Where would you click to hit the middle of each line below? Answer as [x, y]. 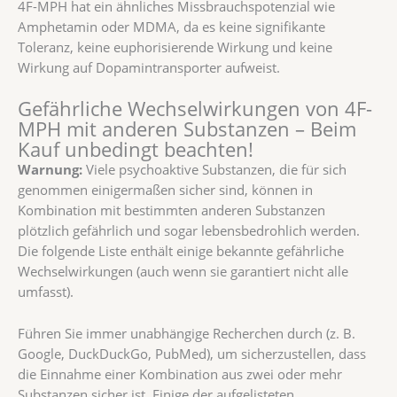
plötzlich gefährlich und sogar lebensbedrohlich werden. [189, 231]
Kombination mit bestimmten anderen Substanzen [171, 210]
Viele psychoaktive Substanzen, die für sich [214, 170]
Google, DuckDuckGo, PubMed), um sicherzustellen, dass [192, 353]
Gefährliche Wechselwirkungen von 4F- [195, 109]
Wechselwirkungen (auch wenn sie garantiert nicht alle [183, 272]
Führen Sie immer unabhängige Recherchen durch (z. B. [187, 333]
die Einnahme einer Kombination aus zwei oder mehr [180, 374]
